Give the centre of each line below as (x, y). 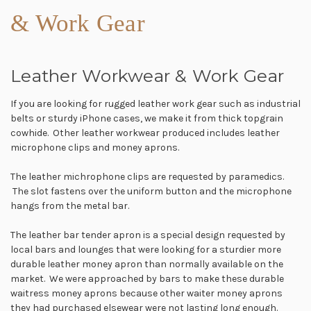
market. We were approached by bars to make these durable (147, 279)
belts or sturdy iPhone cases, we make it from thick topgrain (147, 119)
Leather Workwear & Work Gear (147, 76)
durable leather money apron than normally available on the (147, 264)
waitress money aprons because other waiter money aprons (146, 294)
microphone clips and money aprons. (95, 148)
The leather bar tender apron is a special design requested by (148, 235)
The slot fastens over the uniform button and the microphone (151, 192)
